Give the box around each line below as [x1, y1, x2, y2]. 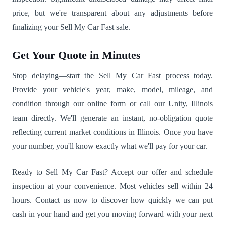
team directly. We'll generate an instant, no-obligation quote [12, 114, 213, 123]
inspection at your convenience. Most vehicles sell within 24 [12, 182, 213, 191]
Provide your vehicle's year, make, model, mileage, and [12, 85, 213, 94]
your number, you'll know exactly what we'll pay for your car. [12, 142, 207, 151]
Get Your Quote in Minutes [12, 48, 141, 61]
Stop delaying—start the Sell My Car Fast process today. [12, 71, 213, 80]
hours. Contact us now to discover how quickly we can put [12, 196, 213, 205]
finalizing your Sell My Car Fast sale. [12, 22, 130, 31]
